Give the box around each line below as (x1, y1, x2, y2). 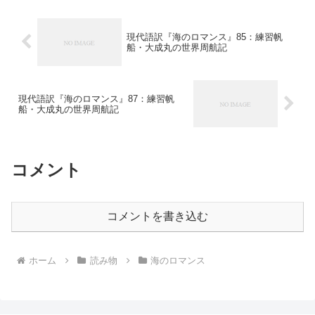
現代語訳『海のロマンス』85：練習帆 (126, 31, 283, 42)
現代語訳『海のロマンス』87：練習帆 (18, 93, 174, 104)
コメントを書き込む (107, 210, 208, 223)
